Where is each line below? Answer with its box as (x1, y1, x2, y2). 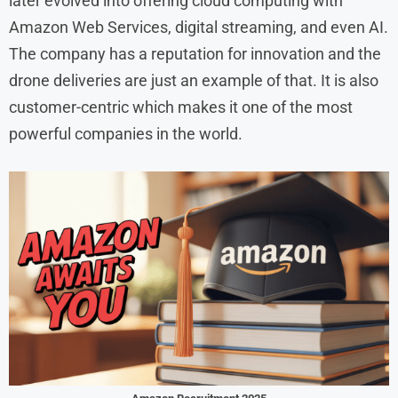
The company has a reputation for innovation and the (9, 44, 381, 63)
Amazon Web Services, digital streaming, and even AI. (9, 17, 388, 36)
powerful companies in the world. (9, 123, 243, 143)
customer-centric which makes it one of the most (9, 97, 353, 116)
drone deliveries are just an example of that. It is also (9, 70, 378, 90)
